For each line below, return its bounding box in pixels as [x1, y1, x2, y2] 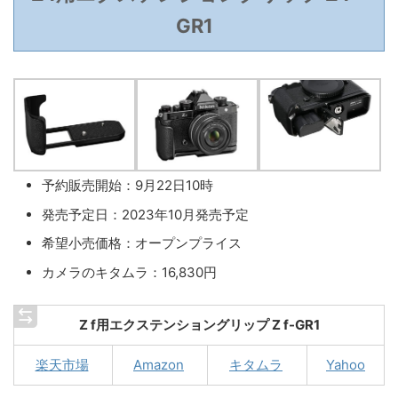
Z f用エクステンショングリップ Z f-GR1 [78, 315, 320, 333]
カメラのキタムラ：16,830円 [42, 263, 217, 281]
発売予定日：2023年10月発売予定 [42, 205, 249, 223]
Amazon [133, 355, 184, 373]
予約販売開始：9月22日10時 [42, 177, 213, 195]
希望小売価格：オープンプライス [42, 235, 242, 252]
